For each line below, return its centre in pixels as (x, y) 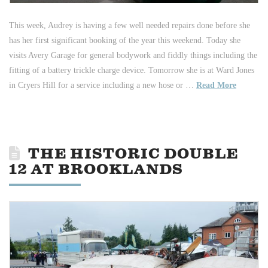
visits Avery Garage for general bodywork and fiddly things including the (133, 56)
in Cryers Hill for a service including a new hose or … (103, 86)
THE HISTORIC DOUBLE (133, 155)
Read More (216, 86)
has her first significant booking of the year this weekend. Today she (125, 41)
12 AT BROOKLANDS (96, 170)
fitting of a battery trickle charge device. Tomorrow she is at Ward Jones (132, 71)
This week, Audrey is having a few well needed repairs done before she (130, 26)
